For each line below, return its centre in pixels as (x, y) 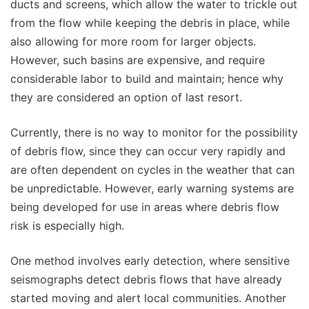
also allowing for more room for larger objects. (133, 42)
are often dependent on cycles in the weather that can (152, 170)
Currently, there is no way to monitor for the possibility (154, 133)
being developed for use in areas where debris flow (145, 207)
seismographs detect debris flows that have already (146, 280)
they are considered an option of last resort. (126, 98)
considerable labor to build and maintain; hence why (147, 79)
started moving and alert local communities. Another (148, 298)
